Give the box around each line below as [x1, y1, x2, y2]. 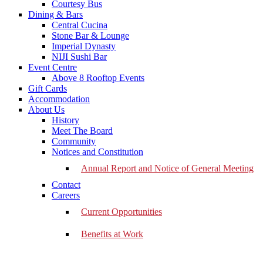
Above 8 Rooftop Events [52, 73, 144, 83]
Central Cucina [52, 20, 107, 30]
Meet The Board [52, 126, 113, 136]
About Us [28, 104, 65, 114]
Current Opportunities [81, 207, 162, 217]
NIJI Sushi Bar [52, 52, 107, 62]
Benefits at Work [81, 229, 143, 239]
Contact [52, 180, 80, 190]
